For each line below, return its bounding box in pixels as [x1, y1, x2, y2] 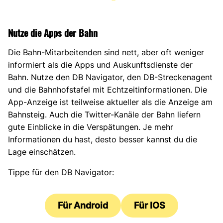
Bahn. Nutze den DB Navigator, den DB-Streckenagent [8, 72, 213, 82]
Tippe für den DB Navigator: [8, 167, 114, 177]
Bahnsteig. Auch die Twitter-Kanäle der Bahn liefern [8, 109, 201, 119]
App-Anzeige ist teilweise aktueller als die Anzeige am [8, 97, 213, 107]
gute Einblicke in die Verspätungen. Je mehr [8, 121, 173, 132]
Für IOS [133, 200, 165, 211]
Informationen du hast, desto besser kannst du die [8, 134, 197, 144]
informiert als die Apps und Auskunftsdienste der [8, 59, 193, 70]
